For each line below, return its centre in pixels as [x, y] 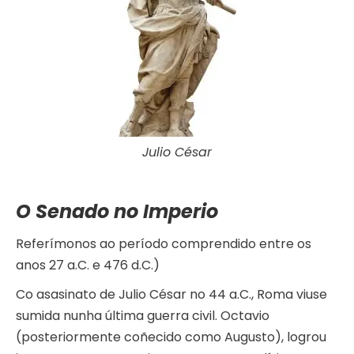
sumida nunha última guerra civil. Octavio [143, 316]
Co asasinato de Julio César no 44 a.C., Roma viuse [171, 295]
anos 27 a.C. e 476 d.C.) [88, 265]
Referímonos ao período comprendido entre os [164, 244]
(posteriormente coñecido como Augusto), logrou [171, 337]
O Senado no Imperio [117, 212]
